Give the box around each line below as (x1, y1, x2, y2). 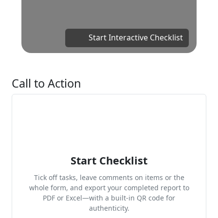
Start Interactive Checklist (87, 32, 183, 43)
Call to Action (12, 75, 81, 91)
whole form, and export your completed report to (29, 183, 189, 192)
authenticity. (89, 203, 129, 213)
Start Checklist (71, 153, 147, 167)
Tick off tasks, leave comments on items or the (34, 173, 184, 182)
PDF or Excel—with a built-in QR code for (43, 193, 175, 202)
